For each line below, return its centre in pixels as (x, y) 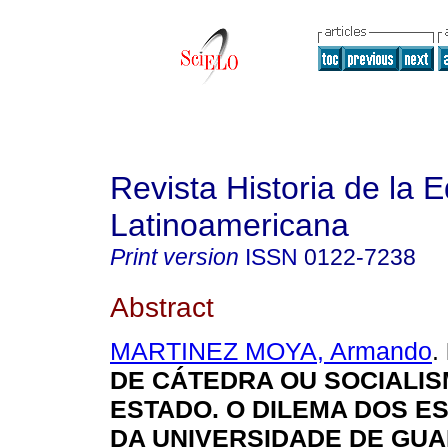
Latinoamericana (229, 225)
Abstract (162, 306)
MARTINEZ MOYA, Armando (271, 351)
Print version (174, 257)
